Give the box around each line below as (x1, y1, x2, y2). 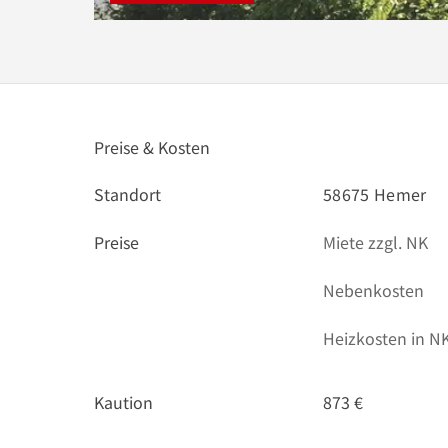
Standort (94, 182, 161, 206)
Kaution (94, 390, 153, 414)
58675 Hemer (323, 182, 427, 206)
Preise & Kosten (94, 135, 210, 159)
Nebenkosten (323, 278, 425, 302)
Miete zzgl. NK (323, 230, 429, 254)
